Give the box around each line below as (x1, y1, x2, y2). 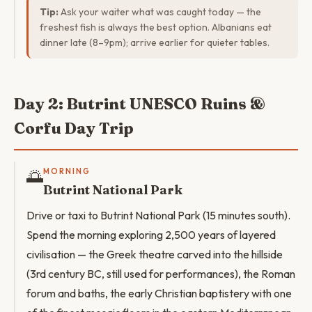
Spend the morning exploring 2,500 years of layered (26, 228, 276, 242)
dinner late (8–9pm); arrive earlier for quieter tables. (40, 36, 270, 49)
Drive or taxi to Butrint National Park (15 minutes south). (26, 208, 290, 222)
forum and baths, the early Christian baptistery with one (26, 286, 292, 300)
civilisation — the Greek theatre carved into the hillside (26, 247, 283, 261)
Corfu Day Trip (14, 118, 134, 138)
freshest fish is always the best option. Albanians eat (40, 21, 272, 33)
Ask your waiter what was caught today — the (58, 6, 261, 18)
